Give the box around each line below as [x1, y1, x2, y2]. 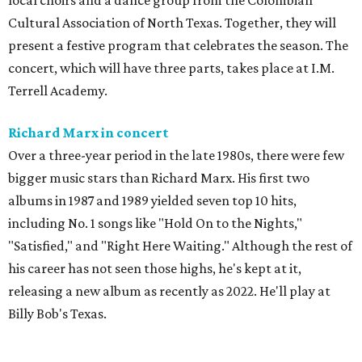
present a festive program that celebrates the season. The [8, 37, 348, 54]
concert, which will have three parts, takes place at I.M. [8, 60, 335, 77]
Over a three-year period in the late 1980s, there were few [8, 147, 344, 164]
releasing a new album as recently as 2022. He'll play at [8, 283, 330, 300]
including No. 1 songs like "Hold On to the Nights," [8, 215, 302, 232]
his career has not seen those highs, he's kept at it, [8, 260, 301, 277]
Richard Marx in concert [8, 124, 169, 141]
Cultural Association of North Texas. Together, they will [8, 15, 336, 32]
